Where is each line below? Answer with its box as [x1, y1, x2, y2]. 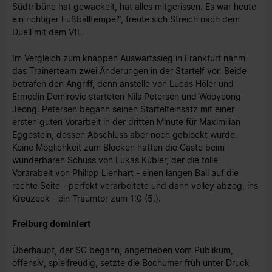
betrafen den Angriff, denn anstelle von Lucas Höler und [12, 78, 234, 89]
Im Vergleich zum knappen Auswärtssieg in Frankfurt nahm [12, 52, 245, 63]
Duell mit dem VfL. [12, 27, 87, 38]
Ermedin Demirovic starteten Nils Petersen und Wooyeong [12, 90, 241, 101]
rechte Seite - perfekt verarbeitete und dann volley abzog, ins [12, 180, 258, 191]
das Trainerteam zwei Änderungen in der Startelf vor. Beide [12, 65, 246, 76]
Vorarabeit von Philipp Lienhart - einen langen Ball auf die [12, 167, 239, 178]
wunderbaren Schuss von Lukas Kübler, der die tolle [12, 154, 218, 165]
